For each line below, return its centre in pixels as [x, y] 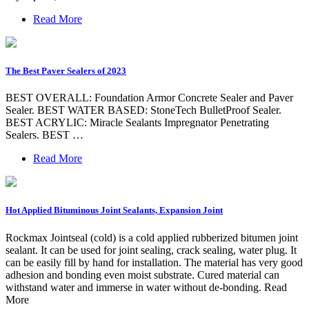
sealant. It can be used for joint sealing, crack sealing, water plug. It [151, 250]
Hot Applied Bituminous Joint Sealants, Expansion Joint [114, 210]
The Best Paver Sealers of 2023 [66, 71]
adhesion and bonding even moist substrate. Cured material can [142, 275]
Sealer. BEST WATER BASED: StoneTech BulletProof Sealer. [143, 110]
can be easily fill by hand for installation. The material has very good [154, 262]
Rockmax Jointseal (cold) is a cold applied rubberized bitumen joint [152, 237]
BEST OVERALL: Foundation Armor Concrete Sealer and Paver [149, 98]
